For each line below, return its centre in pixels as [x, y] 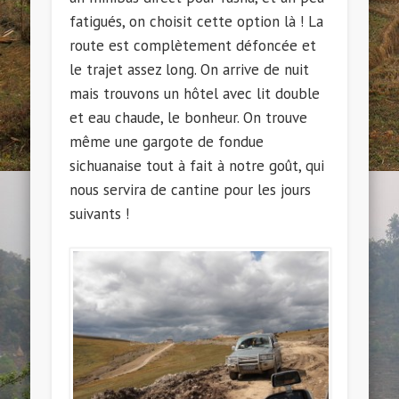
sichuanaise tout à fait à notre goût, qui [197, 166]
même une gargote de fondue [167, 142]
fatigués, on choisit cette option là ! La [197, 22]
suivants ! [100, 214]
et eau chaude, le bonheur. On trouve [189, 118]
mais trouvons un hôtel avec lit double [195, 94]
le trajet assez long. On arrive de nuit [190, 70]
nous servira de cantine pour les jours [191, 190]
